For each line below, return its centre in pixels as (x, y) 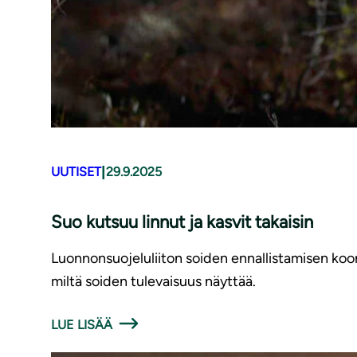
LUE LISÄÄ (82, 324)
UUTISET (76, 172)
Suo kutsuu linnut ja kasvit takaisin (182, 222)
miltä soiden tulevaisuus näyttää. (153, 281)
